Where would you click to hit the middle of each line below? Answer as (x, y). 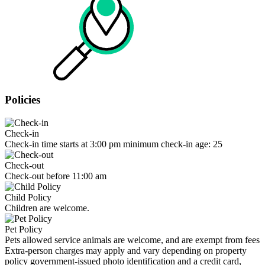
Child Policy (28, 198)
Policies (22, 100)
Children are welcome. (47, 208)
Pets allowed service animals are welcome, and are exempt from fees (132, 240)
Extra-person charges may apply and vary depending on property (126, 251)
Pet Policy (24, 230)
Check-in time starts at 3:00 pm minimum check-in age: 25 (114, 144)
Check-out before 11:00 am (56, 176)
